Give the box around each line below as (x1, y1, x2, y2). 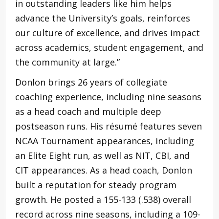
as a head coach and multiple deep (15, 105, 161, 117)
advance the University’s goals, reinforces (15, 12, 190, 24)
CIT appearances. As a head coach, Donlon (15, 164, 192, 176)
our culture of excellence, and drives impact (15, 26, 200, 39)
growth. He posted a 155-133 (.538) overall (15, 193, 191, 205)
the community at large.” (15, 56, 120, 68)
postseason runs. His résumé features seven (15, 120, 202, 132)
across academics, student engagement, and (15, 41, 203, 53)
